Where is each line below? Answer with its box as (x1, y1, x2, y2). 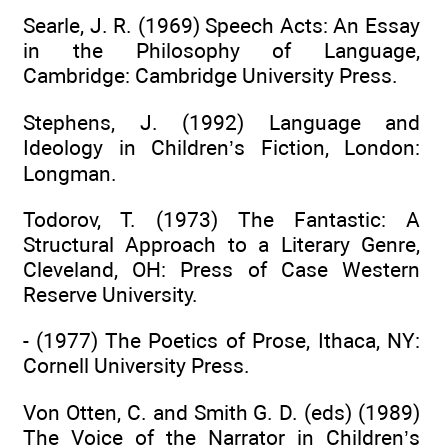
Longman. (23, 160, 117, 186)
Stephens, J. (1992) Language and (23, 109, 420, 135)
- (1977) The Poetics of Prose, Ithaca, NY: (23, 328, 420, 354)
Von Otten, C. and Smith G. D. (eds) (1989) (23, 399, 420, 425)
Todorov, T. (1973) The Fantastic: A (23, 206, 420, 232)
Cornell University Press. (23, 353, 250, 379)
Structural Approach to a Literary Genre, (23, 231, 420, 257)
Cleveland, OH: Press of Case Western (23, 256, 420, 282)
